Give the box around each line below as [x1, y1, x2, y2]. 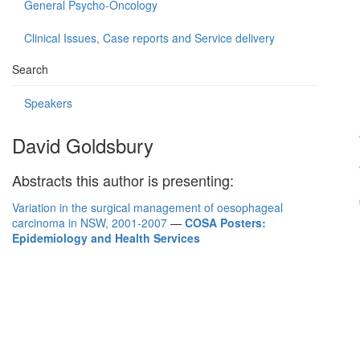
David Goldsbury [12, 131, 153, 159]
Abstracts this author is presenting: [12, 170, 234, 190]
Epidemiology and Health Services [12, 230, 200, 246]
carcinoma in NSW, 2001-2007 [12, 215, 167, 231]
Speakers [24, 95, 72, 111]
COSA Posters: [185, 215, 266, 231]
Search [12, 61, 48, 77]
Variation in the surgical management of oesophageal [12, 199, 283, 215]
